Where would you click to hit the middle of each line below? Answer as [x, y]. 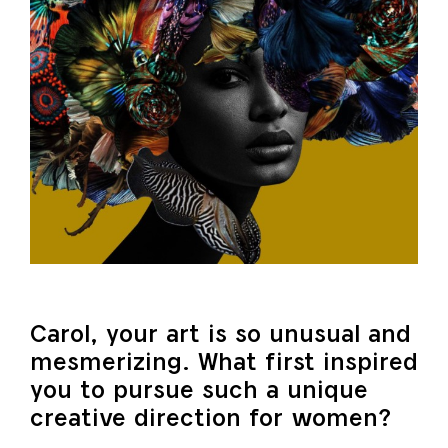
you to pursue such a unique [199, 389]
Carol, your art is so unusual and [220, 333]
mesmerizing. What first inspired [224, 361]
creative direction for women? [210, 417]
